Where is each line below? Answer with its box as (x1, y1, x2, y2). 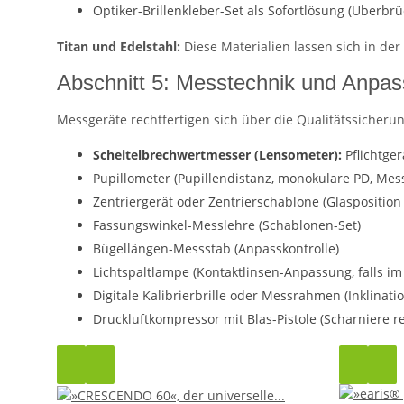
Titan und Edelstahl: (57, 38, 180, 56)
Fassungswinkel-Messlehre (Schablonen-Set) (93, 216, 361, 234)
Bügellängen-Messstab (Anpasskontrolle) (93, 240, 339, 258)
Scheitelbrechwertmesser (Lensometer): (93, 146, 342, 164)
